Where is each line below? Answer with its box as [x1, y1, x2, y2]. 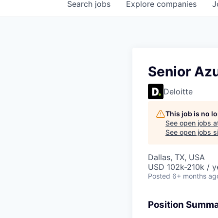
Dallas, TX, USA [148, 152, 205, 163]
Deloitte [163, 87, 193, 97]
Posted [148, 172, 170, 181]
